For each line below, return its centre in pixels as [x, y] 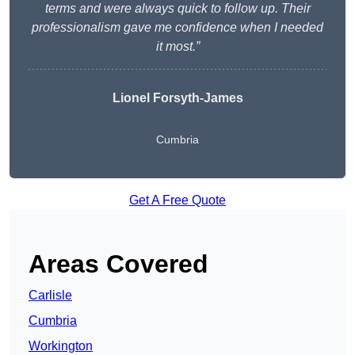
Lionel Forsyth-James [177, 98]
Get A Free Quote [177, 200]
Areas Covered [118, 264]
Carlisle [50, 296]
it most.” [177, 47]
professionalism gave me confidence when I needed [177, 28]
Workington [61, 346]
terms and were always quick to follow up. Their [177, 9]
